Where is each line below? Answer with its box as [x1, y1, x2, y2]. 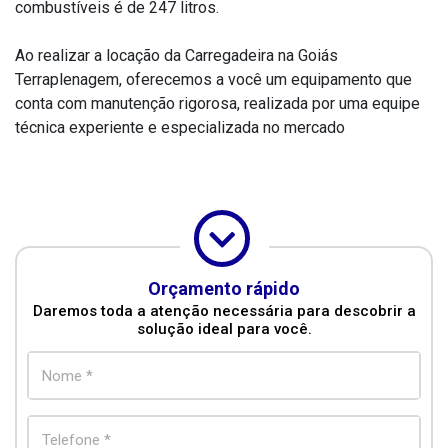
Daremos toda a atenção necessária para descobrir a [32, 301, 416, 320]
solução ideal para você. [136, 319, 312, 338]
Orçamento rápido [148, 277, 300, 299]
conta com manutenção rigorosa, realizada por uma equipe [15, 93, 420, 113]
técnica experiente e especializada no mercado [15, 117, 345, 137]
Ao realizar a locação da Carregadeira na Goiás [15, 45, 338, 65]
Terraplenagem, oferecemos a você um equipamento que [15, 69, 412, 89]
